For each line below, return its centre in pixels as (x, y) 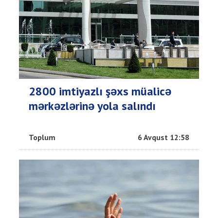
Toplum (42, 137)
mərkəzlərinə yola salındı (92, 106)
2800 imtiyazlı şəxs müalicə (100, 91)
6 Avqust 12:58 (163, 137)
